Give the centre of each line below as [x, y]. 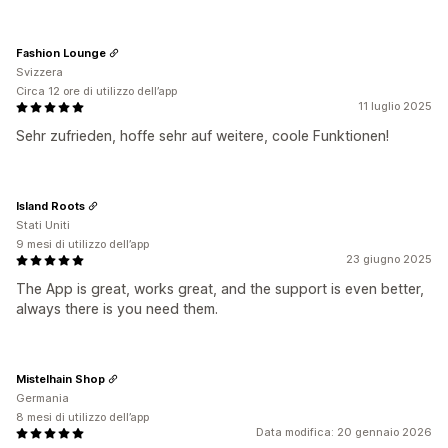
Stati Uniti [43, 225]
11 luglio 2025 [395, 106]
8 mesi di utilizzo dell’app [82, 417]
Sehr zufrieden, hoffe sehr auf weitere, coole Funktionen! [202, 135]
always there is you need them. [117, 308]
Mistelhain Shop [60, 378]
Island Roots [50, 205]
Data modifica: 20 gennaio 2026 [344, 432]
